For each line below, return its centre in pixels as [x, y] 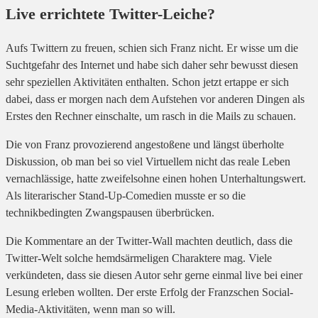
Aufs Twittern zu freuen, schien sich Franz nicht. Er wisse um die [152, 48]
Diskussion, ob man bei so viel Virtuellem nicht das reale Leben [148, 162]
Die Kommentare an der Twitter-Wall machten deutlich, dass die [149, 241]
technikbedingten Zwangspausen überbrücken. [110, 213]
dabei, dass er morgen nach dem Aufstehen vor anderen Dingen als [155, 99]
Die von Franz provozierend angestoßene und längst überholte [145, 145]
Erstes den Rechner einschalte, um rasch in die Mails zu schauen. [151, 116]
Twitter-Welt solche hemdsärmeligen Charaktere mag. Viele [139, 258]
